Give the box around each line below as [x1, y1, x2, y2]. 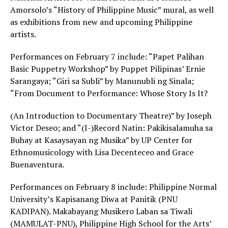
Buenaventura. [10, 159, 64, 170]
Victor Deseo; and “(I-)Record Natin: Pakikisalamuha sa [10, 122, 213, 134]
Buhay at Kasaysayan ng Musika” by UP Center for [10, 134, 192, 146]
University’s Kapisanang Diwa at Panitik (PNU [10, 193, 178, 205]
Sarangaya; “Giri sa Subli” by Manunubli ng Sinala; [10, 75, 194, 87]
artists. [10, 28, 36, 40]
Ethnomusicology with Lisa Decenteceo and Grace [10, 147, 193, 158]
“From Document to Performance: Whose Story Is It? [10, 88, 208, 99]
